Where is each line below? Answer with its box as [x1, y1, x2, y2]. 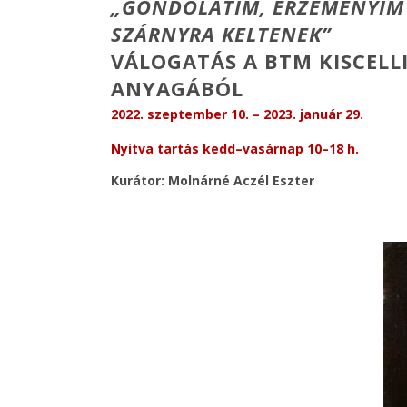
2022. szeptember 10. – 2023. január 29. [111, 105, 363, 123]
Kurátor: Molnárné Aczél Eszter [111, 172, 314, 189]
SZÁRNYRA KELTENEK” [111, 20, 332, 47]
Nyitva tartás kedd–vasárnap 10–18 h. [111, 140, 359, 157]
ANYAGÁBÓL [111, 74, 243, 102]
